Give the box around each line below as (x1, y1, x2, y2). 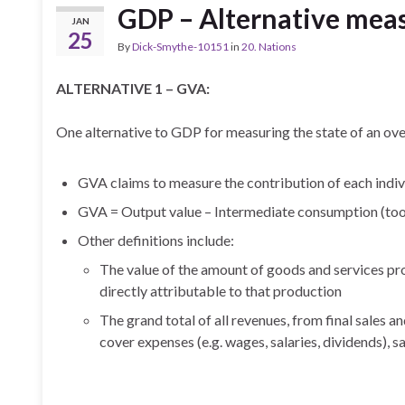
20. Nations (241, 40, 297, 53)
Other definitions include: (78, 231, 234, 249)
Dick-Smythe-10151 (132, 40, 229, 53)
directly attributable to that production (99, 282, 342, 299)
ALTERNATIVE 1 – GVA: (56, 80, 210, 97)
